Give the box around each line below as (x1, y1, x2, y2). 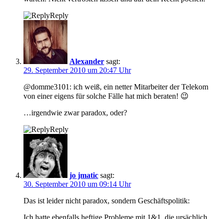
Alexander (69, 57, 104, 66)
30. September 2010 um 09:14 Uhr (23, 179, 131, 188)
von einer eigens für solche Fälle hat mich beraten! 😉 (23, 91, 189, 100)
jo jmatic (69, 171, 98, 179)
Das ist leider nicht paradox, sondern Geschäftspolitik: (23, 196, 190, 205)
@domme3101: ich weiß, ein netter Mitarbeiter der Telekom (23, 82, 208, 91)
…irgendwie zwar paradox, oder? (23, 108, 127, 117)
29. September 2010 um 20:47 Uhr (23, 66, 131, 74)
